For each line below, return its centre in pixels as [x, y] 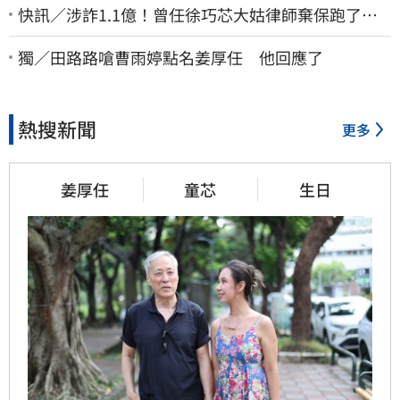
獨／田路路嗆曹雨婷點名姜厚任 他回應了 [171, 57]
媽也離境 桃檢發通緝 [98, 34]
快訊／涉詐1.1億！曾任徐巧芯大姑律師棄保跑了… [198, 14]
